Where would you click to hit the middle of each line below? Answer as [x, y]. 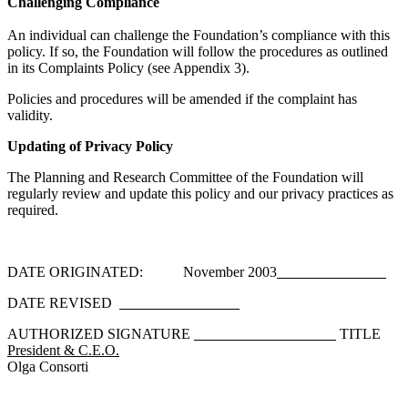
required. [33, 210]
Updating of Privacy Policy [90, 147]
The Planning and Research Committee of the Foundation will [185, 178]
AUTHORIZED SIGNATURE [101, 334]
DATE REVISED [63, 303]
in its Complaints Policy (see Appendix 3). [128, 68]
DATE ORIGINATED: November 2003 [142, 272]
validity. [30, 116]
